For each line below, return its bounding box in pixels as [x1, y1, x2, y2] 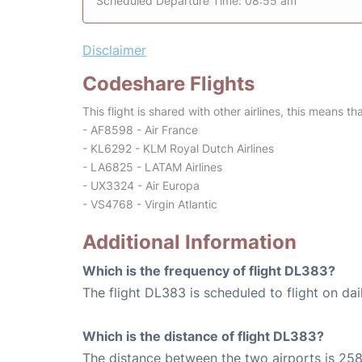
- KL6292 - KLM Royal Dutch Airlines [82, 141, 274, 156]
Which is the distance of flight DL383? [82, 328, 324, 345]
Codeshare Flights [82, 72, 255, 96]
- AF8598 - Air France [82, 123, 198, 137]
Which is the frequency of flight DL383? [82, 263, 335, 280]
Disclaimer [82, 42, 146, 59]
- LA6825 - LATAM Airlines [82, 160, 222, 175]
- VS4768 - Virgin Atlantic [82, 197, 217, 212]
